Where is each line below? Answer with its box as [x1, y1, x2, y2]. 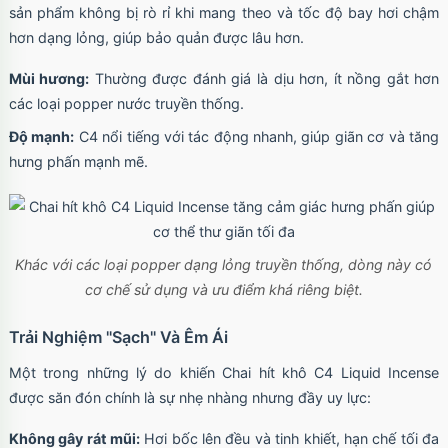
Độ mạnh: [8, 128, 75, 146]
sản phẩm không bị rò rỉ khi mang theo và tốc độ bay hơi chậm [8, 4, 440, 22]
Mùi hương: [8, 70, 90, 88]
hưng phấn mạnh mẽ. [8, 153, 148, 171]
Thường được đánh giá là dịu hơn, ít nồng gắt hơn [89, 70, 440, 88]
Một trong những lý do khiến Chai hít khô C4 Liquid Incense [8, 364, 440, 382]
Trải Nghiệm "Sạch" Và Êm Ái [8, 327, 228, 348]
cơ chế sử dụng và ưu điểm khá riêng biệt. [84, 281, 363, 299]
